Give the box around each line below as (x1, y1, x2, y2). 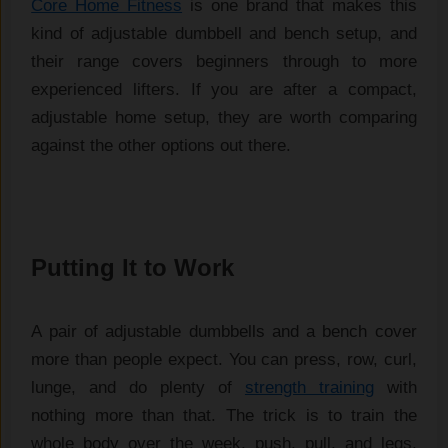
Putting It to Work (31, 254, 235, 282)
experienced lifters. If (31, 80, 212, 100)
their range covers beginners (31, 52, 283, 72)
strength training (244, 378, 374, 398)
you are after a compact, (211, 80, 417, 100)
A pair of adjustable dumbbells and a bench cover (31, 322, 417, 342)
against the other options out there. (31, 136, 292, 156)
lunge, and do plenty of (31, 378, 245, 398)
